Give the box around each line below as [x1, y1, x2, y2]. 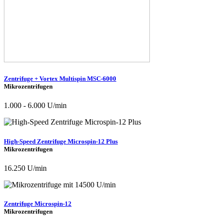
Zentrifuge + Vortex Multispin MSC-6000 [4, 75, 116, 83]
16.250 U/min [4, 163, 47, 172]
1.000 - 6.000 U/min [4, 101, 67, 110]
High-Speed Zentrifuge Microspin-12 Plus [4, 137, 118, 145]
